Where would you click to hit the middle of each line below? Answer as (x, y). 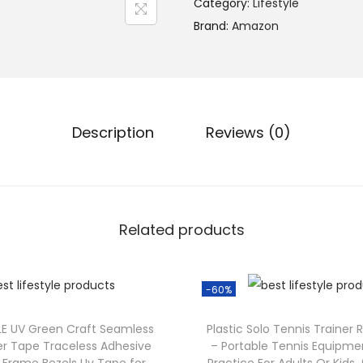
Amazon (255, 26)
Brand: (213, 26)
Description (113, 132)
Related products (181, 230)
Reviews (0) (248, 132)
